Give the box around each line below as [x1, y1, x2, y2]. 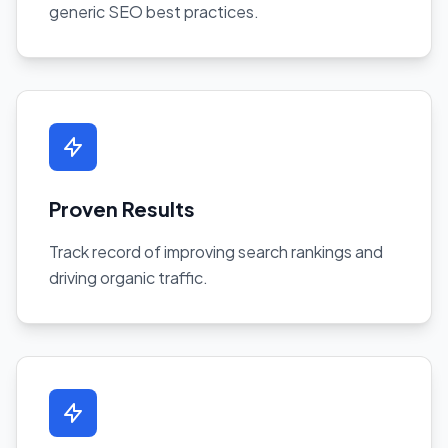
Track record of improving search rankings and [49, 240, 383, 262]
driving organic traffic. [49, 266, 208, 288]
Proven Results [49, 195, 195, 221]
